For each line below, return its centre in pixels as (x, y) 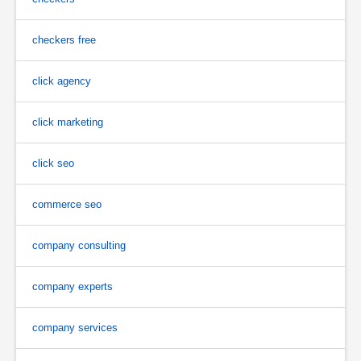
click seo (53, 163)
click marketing (68, 122)
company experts (73, 286)
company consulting (79, 245)
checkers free (64, 39)
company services (75, 327)
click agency (62, 81)
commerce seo (67, 204)
